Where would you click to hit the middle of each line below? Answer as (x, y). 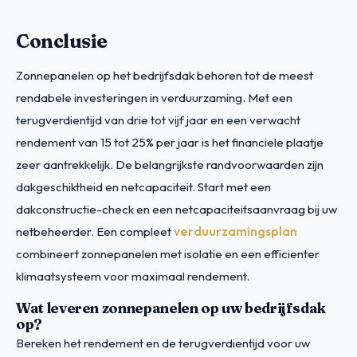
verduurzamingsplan (235, 231)
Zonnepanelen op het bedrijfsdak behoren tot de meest (165, 75)
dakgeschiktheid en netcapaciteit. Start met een (143, 186)
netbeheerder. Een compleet (95, 231)
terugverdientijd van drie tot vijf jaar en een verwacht (158, 120)
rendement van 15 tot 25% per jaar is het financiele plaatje (170, 142)
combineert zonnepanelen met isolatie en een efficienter (168, 253)
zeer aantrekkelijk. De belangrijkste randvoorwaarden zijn (170, 164)
